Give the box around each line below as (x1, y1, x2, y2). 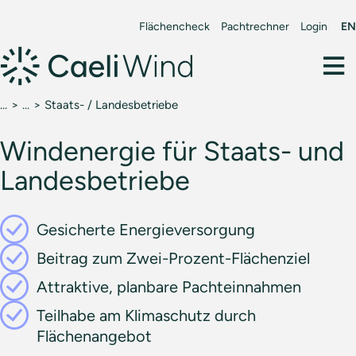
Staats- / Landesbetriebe (44, 98, 178, 112)
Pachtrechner (221, 20, 289, 33)
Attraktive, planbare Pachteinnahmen (37, 277, 301, 296)
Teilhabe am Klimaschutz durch (37, 306, 256, 325)
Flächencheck (139, 20, 210, 33)
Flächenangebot (37, 327, 152, 346)
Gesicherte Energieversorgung (37, 220, 255, 239)
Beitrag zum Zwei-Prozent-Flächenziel (37, 249, 310, 268)
